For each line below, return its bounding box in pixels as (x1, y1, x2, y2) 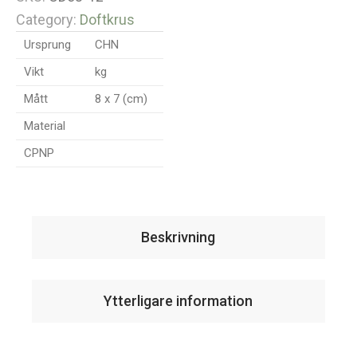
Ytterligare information (104, 292, 253, 310)
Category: (16, 11, 77, 29)
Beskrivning (141, 229, 216, 246)
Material (24, 119, 66, 134)
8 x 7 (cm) (95, 92, 148, 107)
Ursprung (24, 37, 72, 53)
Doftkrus (80, 11, 135, 29)
